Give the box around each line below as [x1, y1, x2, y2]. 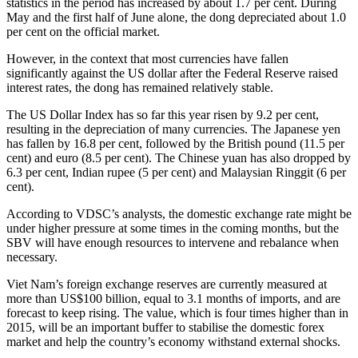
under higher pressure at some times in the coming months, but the [6, 221, 339, 235]
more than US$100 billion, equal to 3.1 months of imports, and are [6, 291, 340, 305]
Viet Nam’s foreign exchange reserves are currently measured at [6, 276, 327, 291]
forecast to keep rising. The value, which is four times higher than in [6, 305, 348, 320]
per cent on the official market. [6, 24, 160, 38]
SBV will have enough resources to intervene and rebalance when [6, 235, 339, 249]
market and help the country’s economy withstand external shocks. [6, 334, 340, 348]
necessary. [6, 249, 58, 264]
